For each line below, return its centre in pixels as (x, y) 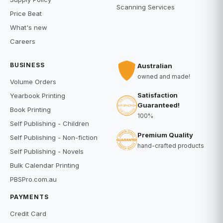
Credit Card (28, 214)
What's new (29, 27)
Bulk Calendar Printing (45, 165)
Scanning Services (146, 7)
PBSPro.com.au (33, 179)
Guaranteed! (159, 105)
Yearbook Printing (38, 96)
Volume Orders (33, 82)
